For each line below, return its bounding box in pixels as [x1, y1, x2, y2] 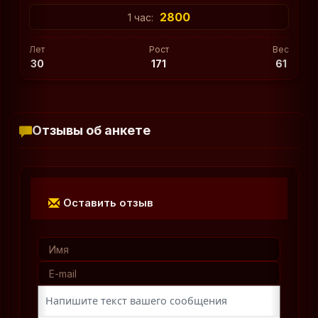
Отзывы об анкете [32, 123, 150, 138]
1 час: [128, 11, 156, 24]
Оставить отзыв [63, 196, 153, 210]
